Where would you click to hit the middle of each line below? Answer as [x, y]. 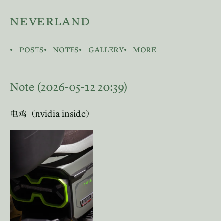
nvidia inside [60, 113]
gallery [106, 49]
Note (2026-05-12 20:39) [69, 87]
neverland [50, 20]
